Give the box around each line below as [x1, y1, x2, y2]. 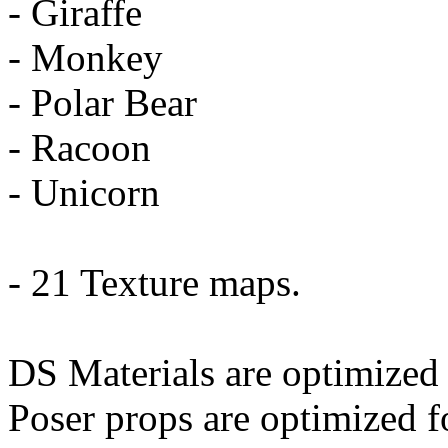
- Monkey [8, 36, 163, 80]
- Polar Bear [8, 81, 197, 125]
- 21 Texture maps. [8, 261, 301, 305]
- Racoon [8, 126, 151, 170]
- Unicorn [8, 171, 160, 215]
